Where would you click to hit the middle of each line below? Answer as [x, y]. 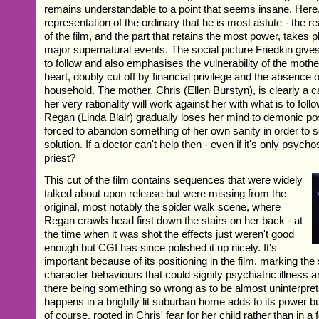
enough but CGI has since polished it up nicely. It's [161, 247]
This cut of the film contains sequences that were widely [174, 179]
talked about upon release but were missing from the [166, 193]
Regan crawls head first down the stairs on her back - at [174, 220]
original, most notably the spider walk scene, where [163, 206]
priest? [60, 157]
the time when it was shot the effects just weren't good [169, 234]
